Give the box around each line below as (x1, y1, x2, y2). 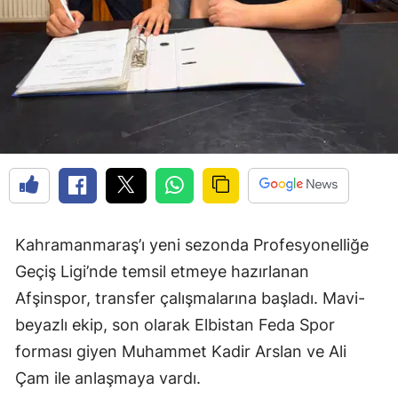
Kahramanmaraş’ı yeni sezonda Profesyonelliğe (15, 235, 369, 254)
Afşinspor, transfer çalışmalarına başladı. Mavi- (15, 288, 365, 307)
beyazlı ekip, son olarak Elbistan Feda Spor (15, 314, 335, 334)
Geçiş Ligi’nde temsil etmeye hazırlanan (15, 261, 309, 281)
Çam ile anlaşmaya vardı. (15, 368, 201, 387)
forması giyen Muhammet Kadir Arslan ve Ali (15, 341, 346, 361)
